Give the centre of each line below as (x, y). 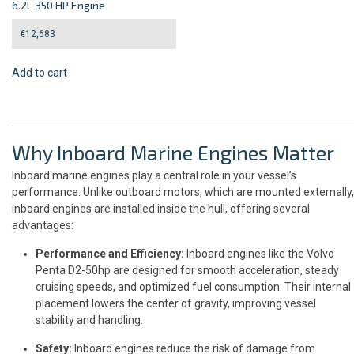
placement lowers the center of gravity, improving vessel (176, 304)
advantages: (43, 226)
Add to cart (40, 72)
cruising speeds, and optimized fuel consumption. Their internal (193, 287)
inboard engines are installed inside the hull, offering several (161, 209)
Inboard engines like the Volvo (259, 254)
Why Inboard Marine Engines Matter (173, 153)
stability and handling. (89, 320)
